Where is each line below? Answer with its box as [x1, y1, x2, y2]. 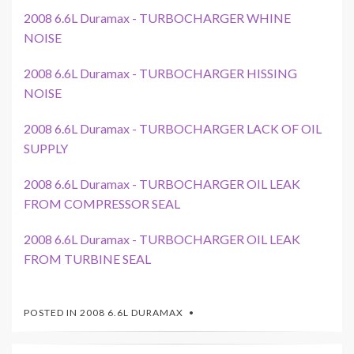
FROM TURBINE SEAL [24, 251, 151, 267]
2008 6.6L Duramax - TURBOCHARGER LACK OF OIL [24, 121, 322, 137]
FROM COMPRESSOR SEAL [24, 196, 180, 212]
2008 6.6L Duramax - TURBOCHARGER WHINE [24, 10, 291, 26]
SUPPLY [24, 141, 68, 156]
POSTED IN [24, 307, 80, 319]
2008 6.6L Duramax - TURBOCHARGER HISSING [24, 66, 297, 81]
